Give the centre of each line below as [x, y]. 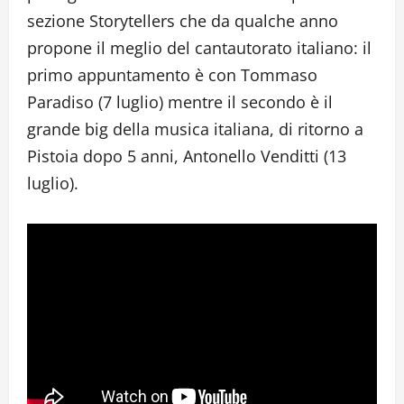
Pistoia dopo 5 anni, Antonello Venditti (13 [187, 156]
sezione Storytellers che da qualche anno [183, 21]
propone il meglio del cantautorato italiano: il [199, 48]
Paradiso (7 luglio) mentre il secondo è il [180, 102]
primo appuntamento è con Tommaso [172, 75]
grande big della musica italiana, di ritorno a [195, 129]
